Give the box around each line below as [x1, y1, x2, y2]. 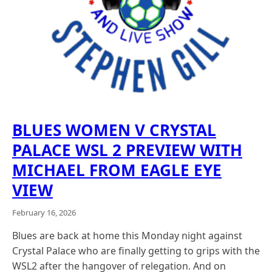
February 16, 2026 [12, 207, 76, 219]
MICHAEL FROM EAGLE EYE [12, 159, 222, 182]
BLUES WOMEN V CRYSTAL [12, 119, 216, 141]
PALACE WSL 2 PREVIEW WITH [12, 139, 242, 161]
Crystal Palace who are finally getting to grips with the [12, 244, 260, 258]
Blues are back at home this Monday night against [12, 229, 242, 243]
